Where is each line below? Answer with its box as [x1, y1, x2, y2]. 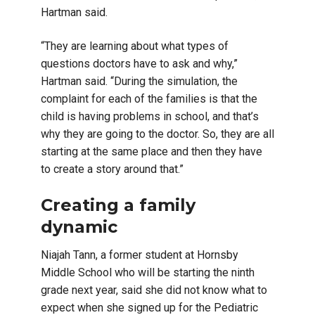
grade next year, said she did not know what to [41, 283, 267, 297]
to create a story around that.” [41, 162, 184, 176]
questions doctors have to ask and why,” [41, 57, 238, 71]
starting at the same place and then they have [41, 145, 262, 159]
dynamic [41, 217, 117, 238]
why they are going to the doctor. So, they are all [41, 127, 274, 141]
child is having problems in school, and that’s [41, 110, 259, 124]
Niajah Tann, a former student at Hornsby [41, 248, 238, 262]
